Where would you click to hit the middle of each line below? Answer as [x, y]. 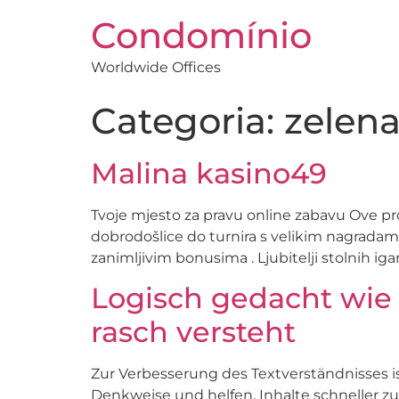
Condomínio [201, 35]
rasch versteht [193, 332]
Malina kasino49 [209, 173]
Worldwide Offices [156, 67]
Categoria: [187, 121]
